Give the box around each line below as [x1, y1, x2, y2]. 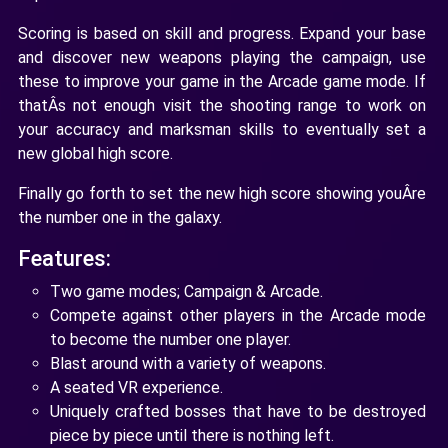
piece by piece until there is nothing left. [50, 425, 334, 445]
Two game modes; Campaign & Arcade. [50, 281, 323, 301]
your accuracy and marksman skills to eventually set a [18, 119, 426, 139]
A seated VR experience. [50, 377, 223, 397]
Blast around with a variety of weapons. [50, 353, 326, 373]
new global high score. [18, 143, 173, 163]
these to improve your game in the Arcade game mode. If [18, 71, 426, 91]
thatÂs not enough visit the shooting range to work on [18, 95, 426, 115]
